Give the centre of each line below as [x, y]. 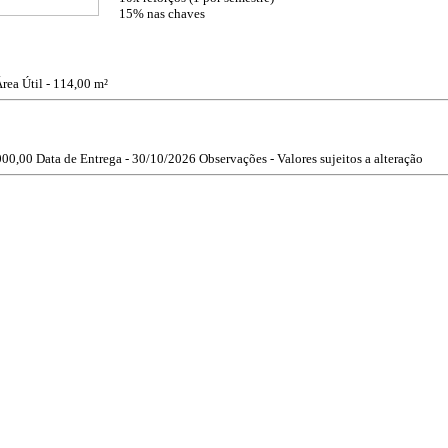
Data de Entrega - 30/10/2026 [116, 159]
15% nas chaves [162, 13]
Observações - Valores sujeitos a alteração [311, 159]
